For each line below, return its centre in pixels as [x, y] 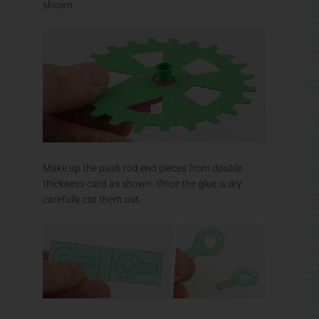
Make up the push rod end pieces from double [142, 168]
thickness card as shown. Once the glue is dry [142, 184]
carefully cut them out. [92, 200]
